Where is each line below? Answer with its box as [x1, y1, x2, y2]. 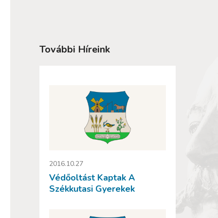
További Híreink [39, 42, 110, 56]
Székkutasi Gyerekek [49, 183, 135, 195]
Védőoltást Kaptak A [49, 172, 135, 184]
